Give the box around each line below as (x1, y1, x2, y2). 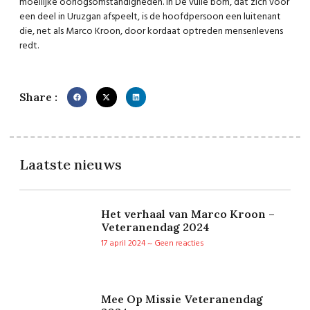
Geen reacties (152, 237, 204, 251)
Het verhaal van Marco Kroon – (101, 207, 275, 221)
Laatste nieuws (19, 156, 122, 174)
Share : (19, 89, 57, 104)
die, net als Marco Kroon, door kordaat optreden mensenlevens (19, 24, 283, 40)
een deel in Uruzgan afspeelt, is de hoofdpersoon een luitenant (19, 9, 281, 26)
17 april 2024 (101, 237, 147, 251)
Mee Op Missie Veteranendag (101, 292, 263, 307)
